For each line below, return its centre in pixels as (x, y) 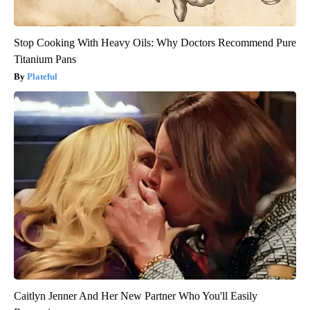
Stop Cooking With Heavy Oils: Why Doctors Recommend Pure (155, 42)
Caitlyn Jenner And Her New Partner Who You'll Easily (136, 295)
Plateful (42, 76)
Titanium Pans (45, 59)
